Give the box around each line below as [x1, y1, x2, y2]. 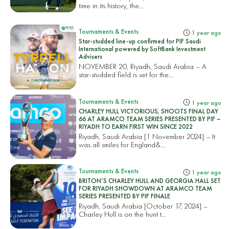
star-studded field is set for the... [79, 70, 174, 80]
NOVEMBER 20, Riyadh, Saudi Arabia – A [79, 61, 207, 72]
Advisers [79, 52, 103, 61]
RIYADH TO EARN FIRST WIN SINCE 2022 [79, 122, 193, 131]
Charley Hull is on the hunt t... [79, 209, 167, 219]
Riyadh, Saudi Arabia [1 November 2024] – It [79, 131, 216, 141]
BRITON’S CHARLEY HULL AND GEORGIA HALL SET [79, 176, 221, 185]
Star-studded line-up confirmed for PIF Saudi [79, 37, 201, 46]
